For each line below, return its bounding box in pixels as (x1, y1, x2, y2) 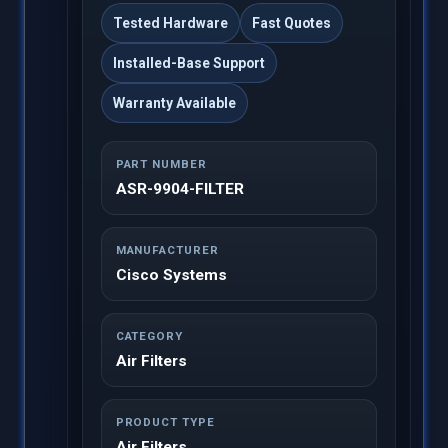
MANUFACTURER (115, 243, 219, 258)
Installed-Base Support (112, 55, 265, 72)
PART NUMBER (115, 157, 207, 172)
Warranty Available (112, 95, 236, 112)
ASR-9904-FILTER (115, 180, 244, 199)
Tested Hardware (112, 15, 228, 32)
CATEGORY (115, 329, 183, 344)
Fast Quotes (251, 15, 331, 32)
